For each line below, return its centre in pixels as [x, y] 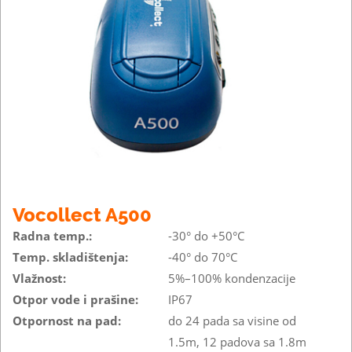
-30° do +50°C [206, 235]
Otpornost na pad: [67, 320]
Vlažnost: [39, 278]
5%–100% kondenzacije [232, 278]
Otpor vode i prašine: [75, 299]
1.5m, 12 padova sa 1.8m [237, 341]
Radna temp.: [52, 235]
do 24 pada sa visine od [232, 320]
